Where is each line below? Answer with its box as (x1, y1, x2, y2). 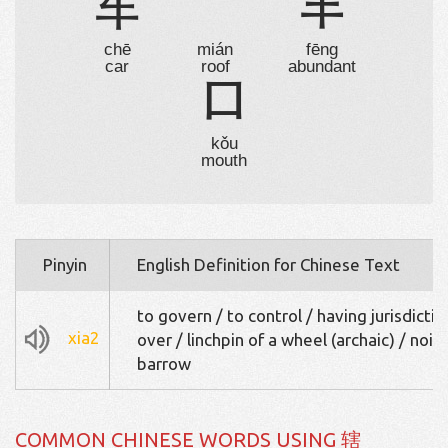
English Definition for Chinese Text (137, 255, 400, 275)
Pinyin (43, 255, 87, 275)
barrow (137, 354, 191, 374)
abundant (288, 57, 356, 77)
